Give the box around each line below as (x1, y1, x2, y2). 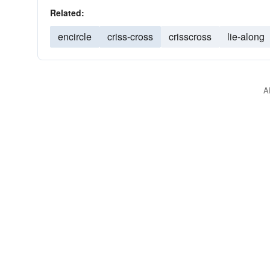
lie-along (227, 30, 265, 43)
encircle (58, 30, 92, 43)
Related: (50, 7, 84, 19)
